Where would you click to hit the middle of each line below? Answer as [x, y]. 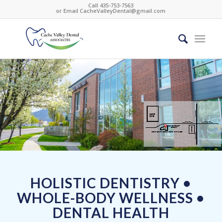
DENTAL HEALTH [111, 213]
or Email [68, 11]
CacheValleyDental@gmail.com [123, 11]
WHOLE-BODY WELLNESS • [111, 198]
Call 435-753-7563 [111, 5]
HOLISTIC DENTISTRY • [111, 183]
